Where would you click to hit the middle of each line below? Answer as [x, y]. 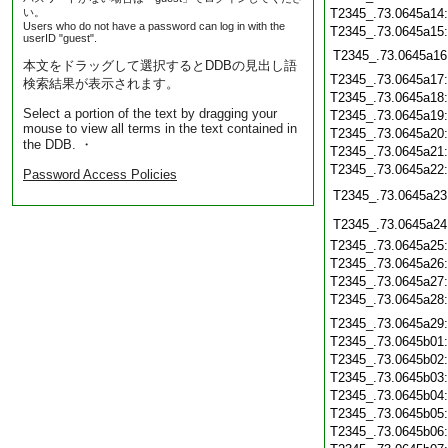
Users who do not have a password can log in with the [154, 26]
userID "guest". [60, 38]
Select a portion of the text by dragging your [150, 113]
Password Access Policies [100, 174]
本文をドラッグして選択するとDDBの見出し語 [160, 65]
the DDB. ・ [58, 144]
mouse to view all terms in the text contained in [160, 128]
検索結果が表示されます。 [101, 83]
